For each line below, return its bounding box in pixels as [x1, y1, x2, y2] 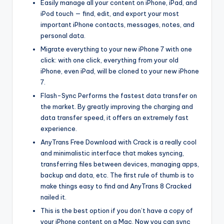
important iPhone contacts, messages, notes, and [40, 20, 194, 28]
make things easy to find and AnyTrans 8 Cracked [40, 181, 191, 190]
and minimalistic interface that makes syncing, [40, 148, 184, 157]
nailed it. [40, 192, 66, 201]
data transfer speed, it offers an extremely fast [40, 113, 188, 121]
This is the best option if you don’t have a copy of [40, 206, 193, 214]
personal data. [40, 31, 85, 39]
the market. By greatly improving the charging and [40, 102, 193, 110]
